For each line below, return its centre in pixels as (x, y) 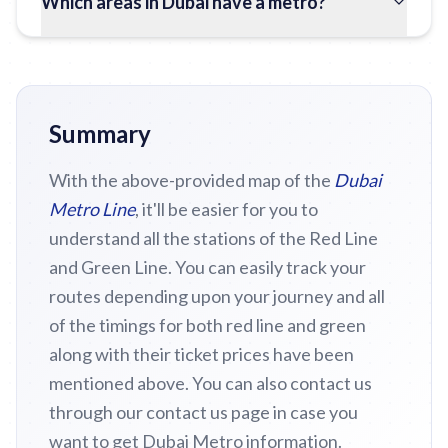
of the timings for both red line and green (207, 325)
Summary (100, 133)
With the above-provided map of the (191, 180)
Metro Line (92, 209)
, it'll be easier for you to (226, 209)
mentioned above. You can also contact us (210, 383)
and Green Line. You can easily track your (207, 267)
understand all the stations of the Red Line (213, 238)
